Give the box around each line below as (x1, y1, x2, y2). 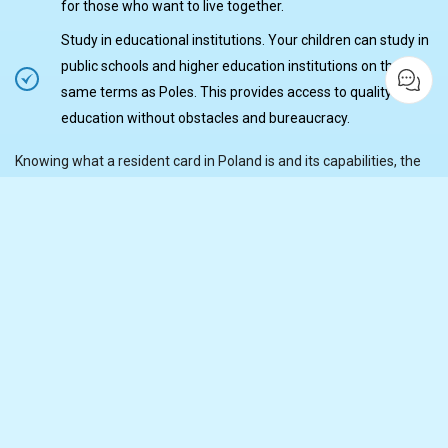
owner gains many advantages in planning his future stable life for (15, 179, 431, 196)
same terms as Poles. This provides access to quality (61, 84, 392, 101)
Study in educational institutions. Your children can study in (61, 32, 429, 49)
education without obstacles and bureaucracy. (61, 110, 350, 127)
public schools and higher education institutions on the (61, 58, 401, 75)
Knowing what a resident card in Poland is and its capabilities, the (15, 153, 421, 170)
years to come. (15, 205, 108, 222)
